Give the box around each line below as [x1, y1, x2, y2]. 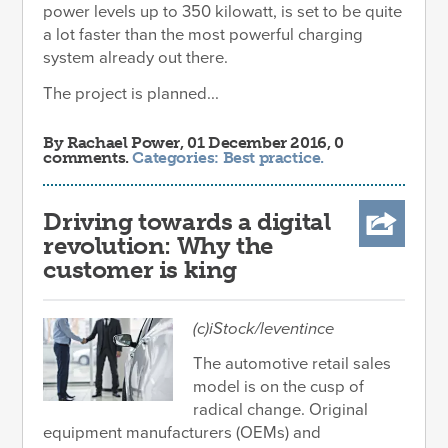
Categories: [132, 148, 223, 168]
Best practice [222, 148, 321, 168]
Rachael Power [67, 133, 181, 153]
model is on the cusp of [193, 377, 365, 398]
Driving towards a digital [43, 207, 331, 237]
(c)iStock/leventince [193, 318, 335, 339]
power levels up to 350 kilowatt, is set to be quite [43, 2, 403, 23]
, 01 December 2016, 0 [180, 133, 344, 153]
